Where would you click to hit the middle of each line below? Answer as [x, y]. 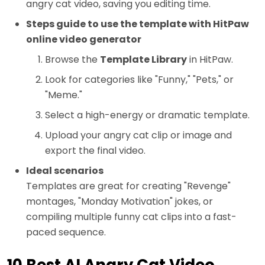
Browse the [72, 60]
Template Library [143, 60]
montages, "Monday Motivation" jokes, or [119, 202]
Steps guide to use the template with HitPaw [138, 24]
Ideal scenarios [65, 171]
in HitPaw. [210, 60]
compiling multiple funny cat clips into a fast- [131, 217]
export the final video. [95, 151]
